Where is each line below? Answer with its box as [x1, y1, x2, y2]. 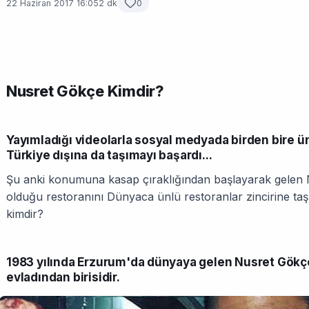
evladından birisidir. [6, 270, 120, 284]
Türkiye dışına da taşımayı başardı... [6, 148, 212, 162]
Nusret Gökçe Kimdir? [6, 82, 164, 100]
